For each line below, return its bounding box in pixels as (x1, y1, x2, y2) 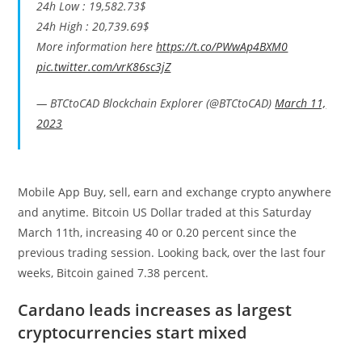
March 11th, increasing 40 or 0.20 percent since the (18, 224, 297, 240)
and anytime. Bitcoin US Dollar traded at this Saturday (18, 204, 312, 220)
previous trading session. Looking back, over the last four (18, 244, 326, 260)
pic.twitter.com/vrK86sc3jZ (36, 58, 171, 74)
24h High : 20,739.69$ (36, 18, 150, 34)
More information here (36, 38, 157, 54)
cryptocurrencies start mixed (18, 321, 247, 343)
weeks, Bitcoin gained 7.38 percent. (18, 264, 209, 280)
